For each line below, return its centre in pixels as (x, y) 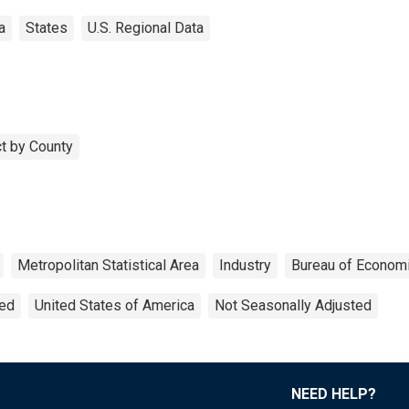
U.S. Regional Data (146, 27)
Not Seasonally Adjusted (293, 305)
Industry (245, 265)
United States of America (115, 305)
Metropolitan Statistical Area (108, 265)
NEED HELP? (334, 393)
